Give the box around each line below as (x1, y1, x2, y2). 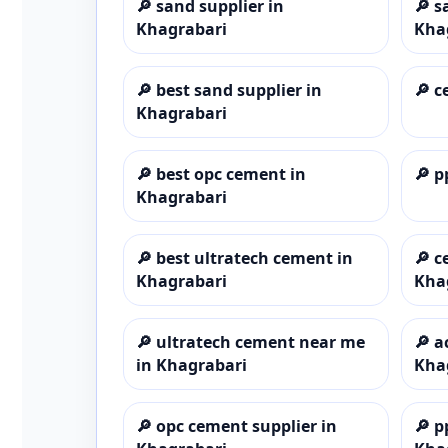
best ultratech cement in (156, 246, 353, 269)
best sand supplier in (156, 78, 322, 101)
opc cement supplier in (156, 414, 337, 437)
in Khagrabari (136, 353, 247, 376)
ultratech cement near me (156, 330, 365, 353)
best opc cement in (156, 162, 306, 185)
